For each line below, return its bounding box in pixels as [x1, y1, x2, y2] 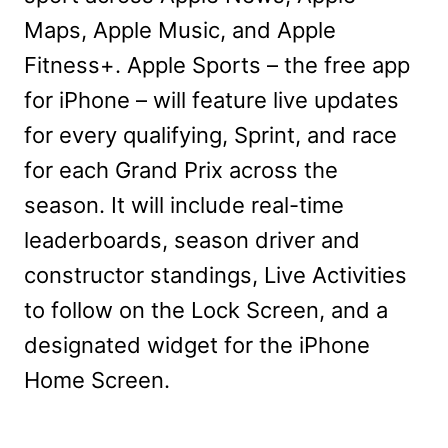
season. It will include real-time [24, 192, 344, 219]
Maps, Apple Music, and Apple [24, 17, 336, 44]
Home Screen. [24, 367, 170, 394]
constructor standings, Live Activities [24, 262, 407, 289]
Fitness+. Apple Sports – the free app [24, 52, 410, 79]
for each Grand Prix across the [24, 157, 338, 184]
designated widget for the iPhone [24, 332, 370, 359]
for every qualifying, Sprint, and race [24, 122, 397, 149]
